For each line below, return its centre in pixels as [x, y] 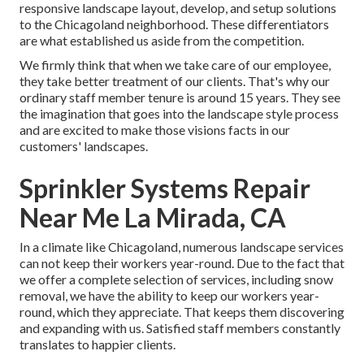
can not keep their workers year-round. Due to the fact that [182, 263]
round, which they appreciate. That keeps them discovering [182, 312]
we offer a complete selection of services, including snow [176, 279]
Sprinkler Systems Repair [165, 188]
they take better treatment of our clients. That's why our [175, 81]
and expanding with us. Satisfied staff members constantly [180, 328]
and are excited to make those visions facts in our [155, 130]
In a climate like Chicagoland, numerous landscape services [182, 247]
